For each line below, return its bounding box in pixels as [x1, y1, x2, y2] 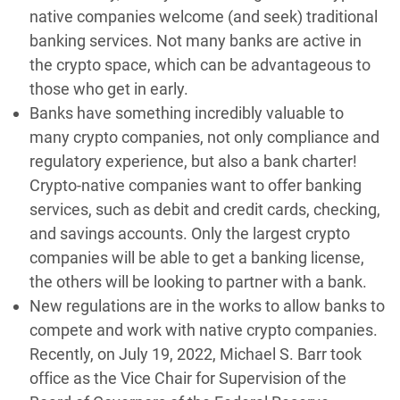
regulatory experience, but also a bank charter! [29, 152, 357, 171]
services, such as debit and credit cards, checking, [29, 200, 380, 220]
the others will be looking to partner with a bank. [29, 272, 367, 292]
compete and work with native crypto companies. [29, 321, 378, 340]
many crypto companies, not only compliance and [29, 128, 379, 147]
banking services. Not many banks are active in [29, 31, 362, 51]
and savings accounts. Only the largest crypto [29, 224, 350, 244]
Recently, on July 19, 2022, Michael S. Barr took [29, 345, 362, 364]
